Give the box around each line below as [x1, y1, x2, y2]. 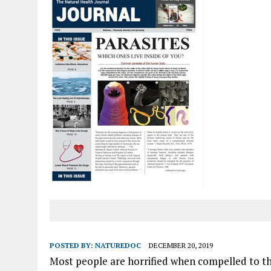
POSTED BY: [50, 241, 95, 250]
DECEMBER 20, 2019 [149, 241, 213, 250]
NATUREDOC [95, 241, 141, 250]
